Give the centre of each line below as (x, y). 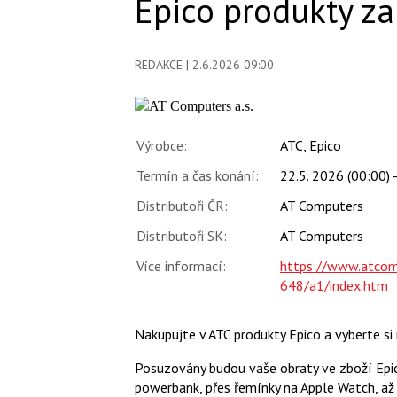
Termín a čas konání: (198, 176)
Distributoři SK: (182, 236)
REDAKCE (159, 65)
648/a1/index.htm (334, 286)
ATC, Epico (311, 146)
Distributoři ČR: (182, 206)
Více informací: (181, 266)
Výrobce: (162, 146)
